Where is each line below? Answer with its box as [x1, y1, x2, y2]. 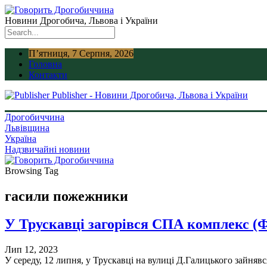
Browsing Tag [5, 166, 58, 176]
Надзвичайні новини [5, 144, 90, 154]
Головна [29, 59, 62, 69]
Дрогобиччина [5, 112, 64, 122]
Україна [5, 133, 36, 144]
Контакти [29, 70, 67, 80]
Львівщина [5, 123, 49, 133]
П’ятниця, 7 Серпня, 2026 [29, 48, 133, 58]
